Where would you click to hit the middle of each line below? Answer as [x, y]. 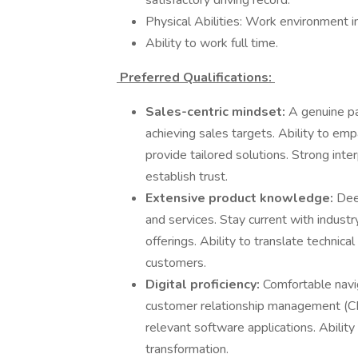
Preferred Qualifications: [196, 78]
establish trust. [188, 177]
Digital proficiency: [204, 284]
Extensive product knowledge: [241, 198]
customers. [177, 263]
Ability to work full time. [213, 43]
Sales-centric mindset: [217, 112]
